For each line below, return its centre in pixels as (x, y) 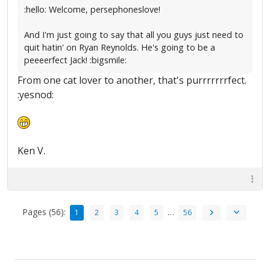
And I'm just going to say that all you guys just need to (134, 35)
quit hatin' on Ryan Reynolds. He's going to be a (120, 48)
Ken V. (31, 151)
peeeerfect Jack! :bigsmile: (75, 60)
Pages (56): (44, 212)
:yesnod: (36, 95)
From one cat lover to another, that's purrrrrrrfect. (132, 80)
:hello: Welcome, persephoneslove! (92, 10)
